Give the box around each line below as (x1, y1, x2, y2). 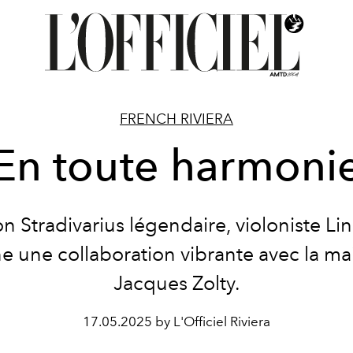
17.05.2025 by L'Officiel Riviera (83, 314, 270, 329)
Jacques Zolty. (113, 271, 240, 295)
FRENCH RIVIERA (120, 110, 233, 128)
